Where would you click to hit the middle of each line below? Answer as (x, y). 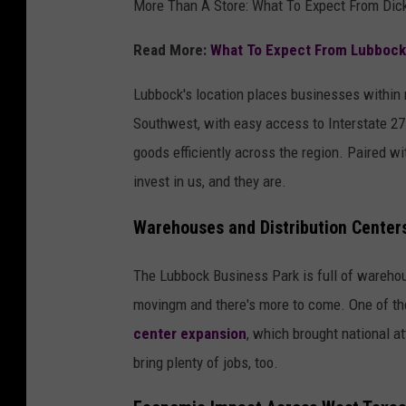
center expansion (190, 333)
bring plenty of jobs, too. (206, 362)
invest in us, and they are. (210, 181)
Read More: (172, 49)
